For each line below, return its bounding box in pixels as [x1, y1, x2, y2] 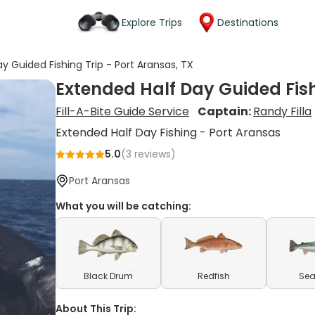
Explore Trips [122, 15, 182, 30]
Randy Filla [253, 103, 312, 120]
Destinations [217, 15, 278, 30]
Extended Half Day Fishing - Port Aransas [56, 124, 281, 141]
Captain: [198, 103, 254, 120]
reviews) [131, 147, 176, 161]
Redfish [198, 270, 231, 282]
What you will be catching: [56, 199, 192, 213]
